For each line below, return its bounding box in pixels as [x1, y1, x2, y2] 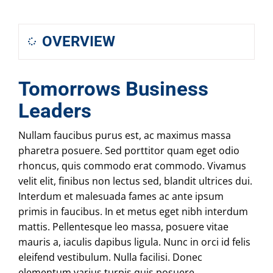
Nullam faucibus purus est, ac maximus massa [18, 128, 231, 142]
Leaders [18, 99, 91, 122]
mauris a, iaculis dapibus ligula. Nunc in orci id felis [18, 235, 250, 249]
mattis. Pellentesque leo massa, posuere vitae [18, 219, 229, 233]
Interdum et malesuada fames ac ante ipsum [18, 189, 224, 203]
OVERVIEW [42, 33, 115, 50]
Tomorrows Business [18, 77, 208, 101]
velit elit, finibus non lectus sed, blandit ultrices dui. [18, 174, 252, 188]
